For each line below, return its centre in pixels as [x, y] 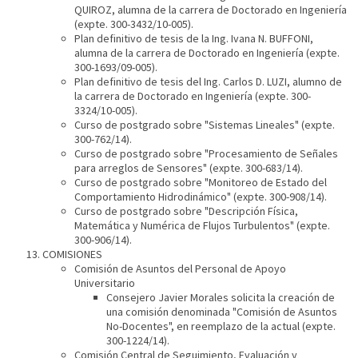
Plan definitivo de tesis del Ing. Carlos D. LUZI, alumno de [209, 82]
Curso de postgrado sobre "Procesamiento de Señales [207, 154]
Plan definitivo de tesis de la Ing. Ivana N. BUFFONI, [194, 39]
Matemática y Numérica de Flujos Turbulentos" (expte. [203, 226]
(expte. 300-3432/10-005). [134, 24]
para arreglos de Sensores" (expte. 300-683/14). [189, 168]
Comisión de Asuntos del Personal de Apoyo [181, 269]
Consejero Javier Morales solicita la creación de [221, 298]
